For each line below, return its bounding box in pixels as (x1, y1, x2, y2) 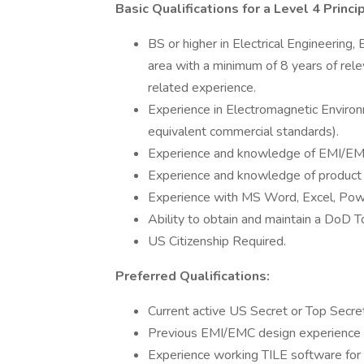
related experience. (148, 79, 256, 97)
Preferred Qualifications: (115, 267, 270, 285)
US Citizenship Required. (148, 232, 286, 250)
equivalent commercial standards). (148, 123, 339, 141)
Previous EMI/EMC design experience (148, 324, 361, 342)
